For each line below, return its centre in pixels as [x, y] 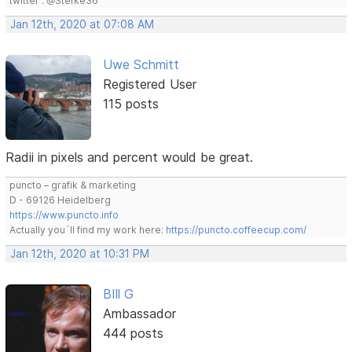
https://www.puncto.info [64, 215]
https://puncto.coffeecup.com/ [236, 230]
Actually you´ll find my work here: [88, 230]
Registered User [149, 84]
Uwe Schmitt [141, 65]
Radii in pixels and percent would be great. [130, 158]
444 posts [133, 334]
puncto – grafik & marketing [73, 185]
